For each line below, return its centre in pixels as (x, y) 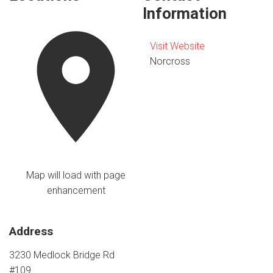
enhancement (76, 191)
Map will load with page (76, 175)
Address (31, 232)
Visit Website (178, 46)
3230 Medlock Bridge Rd (62, 255)
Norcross (170, 61)
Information (185, 14)
